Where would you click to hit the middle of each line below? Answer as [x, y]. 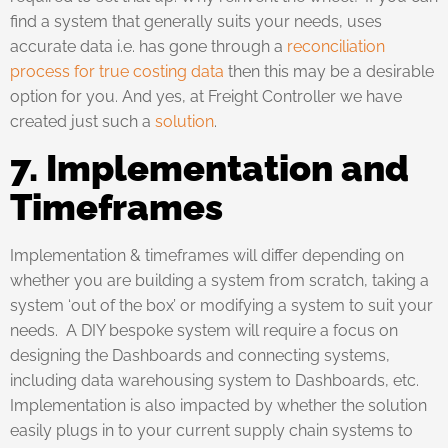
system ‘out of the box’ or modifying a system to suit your [221, 305]
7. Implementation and [209, 167]
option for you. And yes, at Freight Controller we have [206, 96]
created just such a [82, 121]
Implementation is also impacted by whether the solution [218, 405]
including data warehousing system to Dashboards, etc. [216, 380]
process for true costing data [117, 71]
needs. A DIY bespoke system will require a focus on [204, 330]
